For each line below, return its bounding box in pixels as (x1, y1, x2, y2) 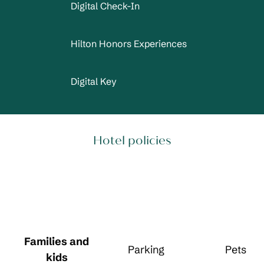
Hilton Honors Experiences (70, 38, 187, 49)
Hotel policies (93, 133, 171, 148)
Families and (24, 235, 89, 248)
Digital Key (70, 75, 117, 87)
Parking (128, 242, 164, 256)
